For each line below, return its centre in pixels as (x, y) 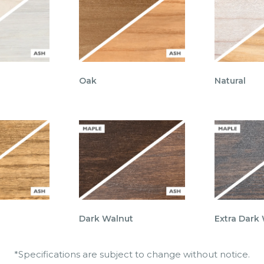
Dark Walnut (106, 218)
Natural (230, 80)
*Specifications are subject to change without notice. (132, 254)
